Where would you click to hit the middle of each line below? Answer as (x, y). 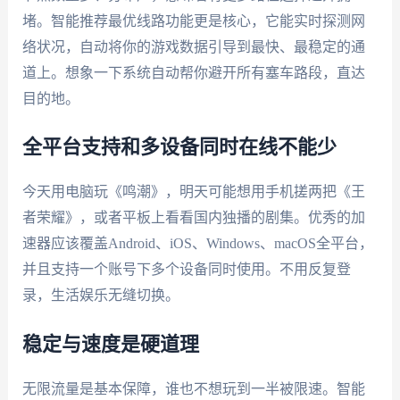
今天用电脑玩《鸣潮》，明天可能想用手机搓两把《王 (193, 192)
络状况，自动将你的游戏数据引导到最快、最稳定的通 (193, 46)
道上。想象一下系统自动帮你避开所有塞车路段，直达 (193, 72)
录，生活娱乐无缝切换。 (100, 296)
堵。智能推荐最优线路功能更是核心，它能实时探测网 (193, 21)
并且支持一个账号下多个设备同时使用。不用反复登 (186, 270)
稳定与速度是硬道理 (110, 344)
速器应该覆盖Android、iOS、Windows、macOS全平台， (197, 244)
